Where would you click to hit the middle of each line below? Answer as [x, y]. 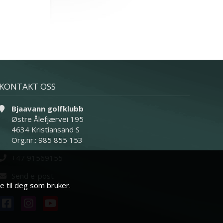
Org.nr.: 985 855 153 [47, 140]
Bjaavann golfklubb [47, 108]
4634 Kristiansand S [45, 129]
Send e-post [32, 175]
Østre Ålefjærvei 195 [47, 119]
